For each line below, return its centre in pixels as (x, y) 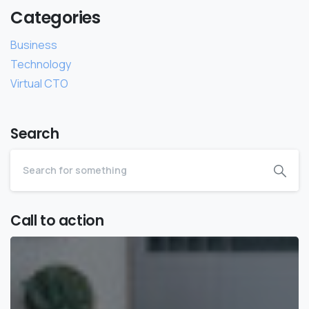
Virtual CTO (39, 83)
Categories (56, 17)
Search (35, 133)
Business (34, 44)
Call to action (57, 220)
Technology (41, 64)
